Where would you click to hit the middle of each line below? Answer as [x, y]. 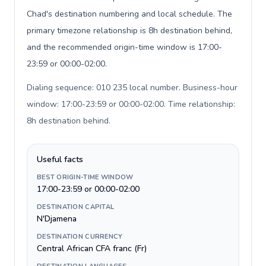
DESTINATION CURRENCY [80, 237]
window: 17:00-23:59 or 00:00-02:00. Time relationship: [131, 104]
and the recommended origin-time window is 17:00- [124, 47]
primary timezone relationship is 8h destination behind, [129, 31]
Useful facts [60, 159]
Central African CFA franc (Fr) [92, 248]
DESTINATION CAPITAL [76, 207]
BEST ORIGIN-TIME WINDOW [85, 177]
